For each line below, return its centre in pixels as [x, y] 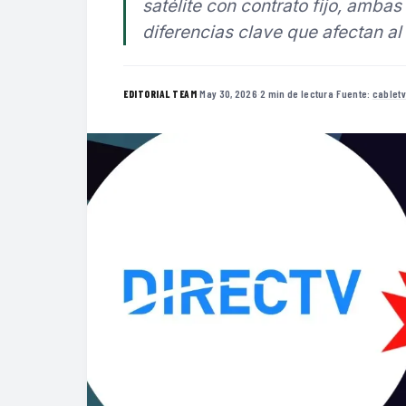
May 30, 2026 [228, 93]
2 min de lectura [297, 93]
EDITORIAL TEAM [160, 93]
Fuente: [354, 93]
